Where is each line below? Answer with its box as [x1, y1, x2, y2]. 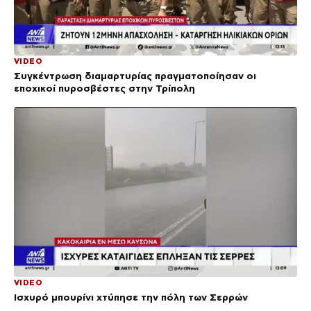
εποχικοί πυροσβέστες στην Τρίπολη [14, 83, 195, 94]
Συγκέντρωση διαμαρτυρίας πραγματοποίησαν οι [14, 70, 256, 82]
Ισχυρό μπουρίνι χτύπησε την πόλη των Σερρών [14, 291, 248, 303]
